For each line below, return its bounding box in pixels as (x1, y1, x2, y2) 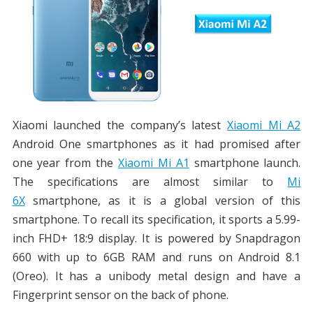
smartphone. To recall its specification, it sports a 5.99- (12, 212, 301, 228)
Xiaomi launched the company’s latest (12, 117, 228, 133)
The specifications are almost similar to (12, 174, 288, 190)
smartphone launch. (189, 155, 301, 171)
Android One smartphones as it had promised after (12, 136, 301, 152)
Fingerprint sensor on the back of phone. (12, 287, 228, 303)
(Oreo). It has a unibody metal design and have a (12, 268, 301, 284)
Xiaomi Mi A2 (227, 117, 301, 133)
